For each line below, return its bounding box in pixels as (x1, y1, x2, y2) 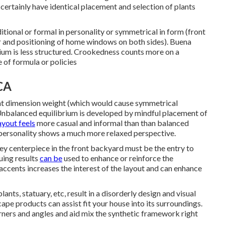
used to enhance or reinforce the (62, 153, 173, 163)
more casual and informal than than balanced (35, 118, 189, 128)
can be (40, 153, 62, 163)
